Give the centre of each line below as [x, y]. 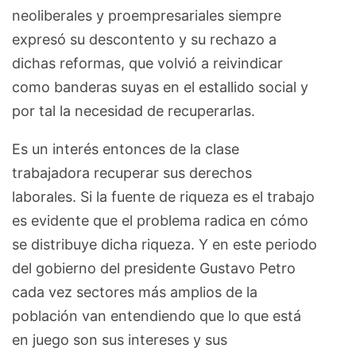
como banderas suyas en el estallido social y [160, 87]
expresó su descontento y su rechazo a [144, 40]
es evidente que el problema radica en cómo [160, 221]
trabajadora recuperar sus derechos [132, 173]
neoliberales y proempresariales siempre [147, 16]
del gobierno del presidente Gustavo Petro [154, 269]
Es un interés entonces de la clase [126, 149]
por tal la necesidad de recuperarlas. [133, 111]
